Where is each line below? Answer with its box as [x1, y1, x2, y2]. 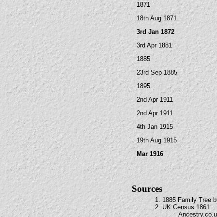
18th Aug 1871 [137, 15, 177, 22]
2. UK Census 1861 [155, 203, 210, 211]
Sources [132, 184, 162, 194]
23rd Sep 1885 [137, 69, 177, 76]
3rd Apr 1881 [137, 42, 172, 49]
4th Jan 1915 [137, 123, 173, 130]
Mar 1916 [137, 150, 163, 157]
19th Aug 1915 [137, 137, 177, 144]
